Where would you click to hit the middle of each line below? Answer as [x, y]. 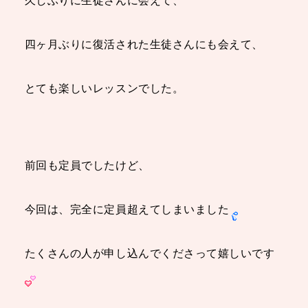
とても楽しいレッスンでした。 [104, 88]
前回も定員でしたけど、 [87, 165]
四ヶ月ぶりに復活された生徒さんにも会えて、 [144, 44]
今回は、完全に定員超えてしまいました [127, 209]
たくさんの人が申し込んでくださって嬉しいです [150, 253]
